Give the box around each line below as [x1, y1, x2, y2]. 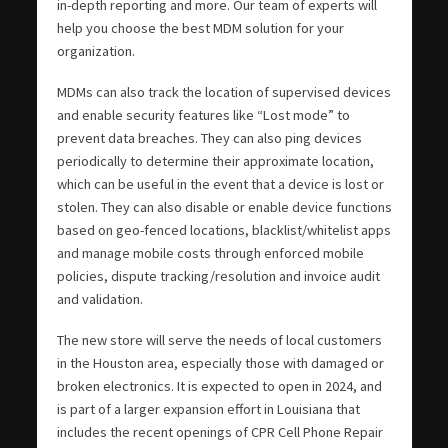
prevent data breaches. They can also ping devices [56, 129, 362, 148]
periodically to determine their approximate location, [56, 152, 374, 171]
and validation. [56, 290, 143, 309]
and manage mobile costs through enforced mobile [56, 244, 364, 263]
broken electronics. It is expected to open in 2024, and [56, 377, 382, 396]
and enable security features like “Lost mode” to [56, 106, 350, 125]
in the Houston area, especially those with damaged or [56, 354, 384, 373]
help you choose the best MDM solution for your [56, 19, 344, 38]
